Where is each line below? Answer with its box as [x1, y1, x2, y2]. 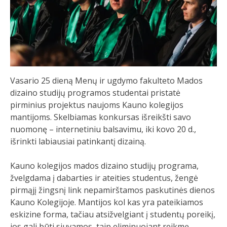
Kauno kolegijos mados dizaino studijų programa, [10, 160, 199, 171]
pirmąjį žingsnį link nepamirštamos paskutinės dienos [10, 184, 215, 196]
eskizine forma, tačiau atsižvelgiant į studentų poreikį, [10, 208, 215, 220]
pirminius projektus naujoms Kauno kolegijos [10, 99, 183, 110]
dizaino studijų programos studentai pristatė [10, 87, 180, 98]
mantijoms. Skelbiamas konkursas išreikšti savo [10, 111, 191, 123]
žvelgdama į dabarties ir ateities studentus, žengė [10, 172, 198, 183]
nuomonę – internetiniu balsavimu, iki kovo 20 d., [10, 123, 196, 135]
